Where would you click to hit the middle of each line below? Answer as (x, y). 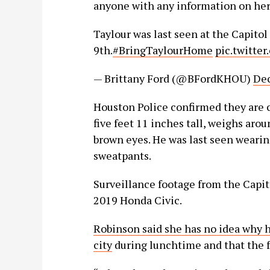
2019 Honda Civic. (137, 200)
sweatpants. (122, 155)
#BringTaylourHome (162, 50)
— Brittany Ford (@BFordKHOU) (173, 78)
